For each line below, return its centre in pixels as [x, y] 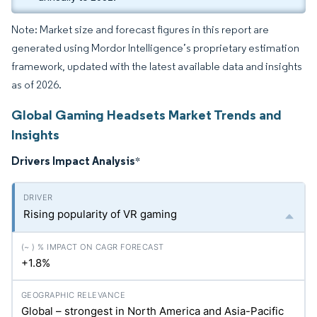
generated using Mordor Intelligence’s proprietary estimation [155, 48]
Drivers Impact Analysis [73, 161]
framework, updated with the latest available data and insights [157, 66]
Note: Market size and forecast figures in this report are [140, 29]
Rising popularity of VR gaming [100, 214]
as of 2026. [36, 85]
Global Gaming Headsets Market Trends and [146, 115]
